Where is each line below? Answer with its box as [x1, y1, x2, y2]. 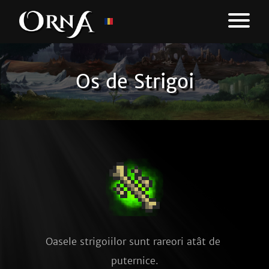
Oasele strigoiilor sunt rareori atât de [46, 235, 220, 247]
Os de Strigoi [75, 70, 194, 94]
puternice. [110, 255, 159, 267]
